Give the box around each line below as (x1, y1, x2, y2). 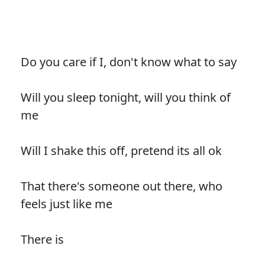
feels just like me (20, 196, 112, 212)
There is (20, 231, 64, 248)
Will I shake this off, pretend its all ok (20, 143, 222, 159)
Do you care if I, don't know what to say (20, 54, 237, 70)
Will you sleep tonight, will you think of (20, 89, 231, 106)
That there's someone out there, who (20, 178, 222, 195)
